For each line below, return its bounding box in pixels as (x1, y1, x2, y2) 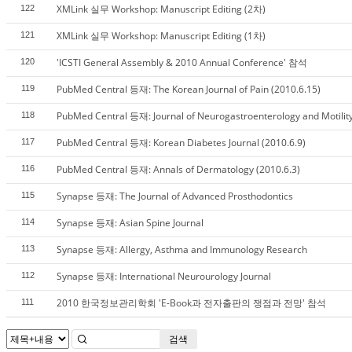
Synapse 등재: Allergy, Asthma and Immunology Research (57, 243, 307, 256)
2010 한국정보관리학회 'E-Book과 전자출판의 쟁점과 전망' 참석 (57, 296, 326, 310)
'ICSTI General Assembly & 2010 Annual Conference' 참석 (57, 56, 307, 69)
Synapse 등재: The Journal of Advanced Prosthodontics (57, 189, 293, 203)
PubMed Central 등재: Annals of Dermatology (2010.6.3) (57, 163, 300, 176)
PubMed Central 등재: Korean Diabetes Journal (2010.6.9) (57, 136, 306, 149)
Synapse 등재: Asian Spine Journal (57, 216, 203, 229)
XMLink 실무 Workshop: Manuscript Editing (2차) (57, 2, 266, 16)
